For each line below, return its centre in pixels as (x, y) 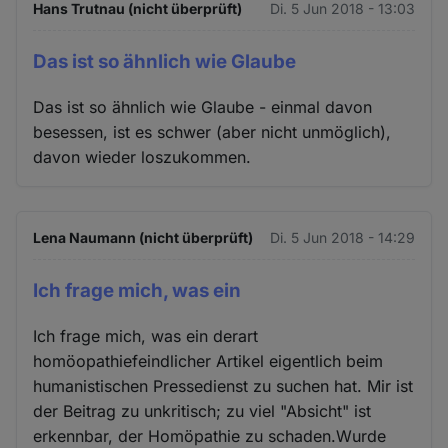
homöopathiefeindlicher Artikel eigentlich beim (208, 360)
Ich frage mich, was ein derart (146, 335)
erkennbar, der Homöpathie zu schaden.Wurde (210, 435)
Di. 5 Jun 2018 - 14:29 (342, 237)
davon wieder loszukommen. (142, 156)
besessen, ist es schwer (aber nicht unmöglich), (212, 131)
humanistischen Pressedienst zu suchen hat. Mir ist (223, 385)
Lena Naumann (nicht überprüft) (143, 237)
